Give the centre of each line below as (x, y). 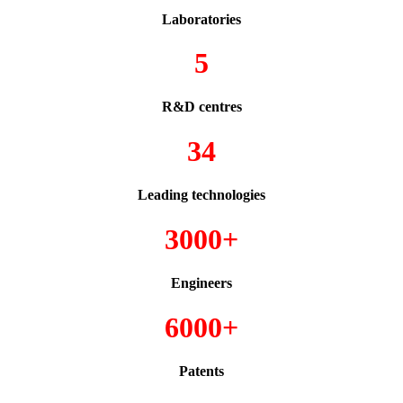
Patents (201, 372)
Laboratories (201, 19)
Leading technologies (201, 195)
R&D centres (201, 107)
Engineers (201, 283)
